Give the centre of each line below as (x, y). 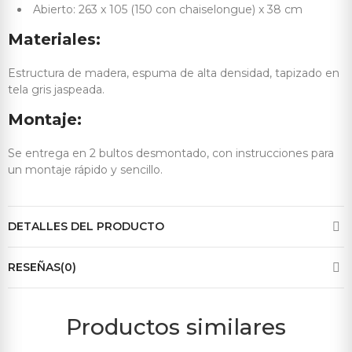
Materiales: (54, 40)
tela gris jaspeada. (56, 90)
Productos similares (176, 327)
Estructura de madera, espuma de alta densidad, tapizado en (174, 73)
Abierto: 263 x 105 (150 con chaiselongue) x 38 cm (168, 10)
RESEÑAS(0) (42, 268)
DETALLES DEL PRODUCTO (86, 227)
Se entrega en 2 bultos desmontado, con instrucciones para (171, 154)
